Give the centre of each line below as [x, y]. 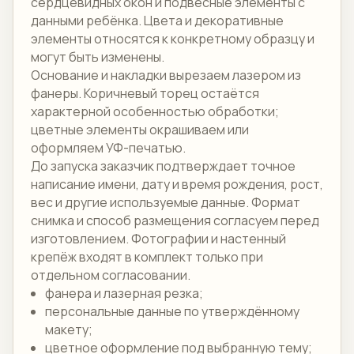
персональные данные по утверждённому [172, 312]
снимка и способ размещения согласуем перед [175, 221]
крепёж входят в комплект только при [147, 257]
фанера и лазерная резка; [124, 294]
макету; [69, 330]
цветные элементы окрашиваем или [140, 130]
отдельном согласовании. [111, 275]
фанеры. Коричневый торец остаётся [145, 94]
